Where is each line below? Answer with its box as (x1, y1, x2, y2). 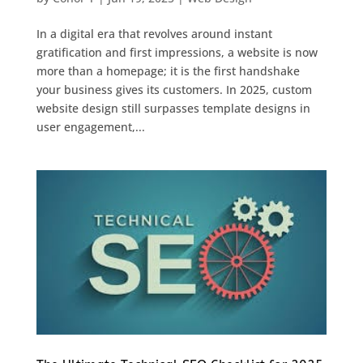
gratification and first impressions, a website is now (36, 45, 318, 61)
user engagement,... (36, 119, 145, 135)
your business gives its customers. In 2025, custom (36, 82, 312, 98)
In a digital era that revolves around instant (36, 26, 272, 42)
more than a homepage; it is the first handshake (36, 63, 300, 79)
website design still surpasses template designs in (36, 100, 310, 117)
